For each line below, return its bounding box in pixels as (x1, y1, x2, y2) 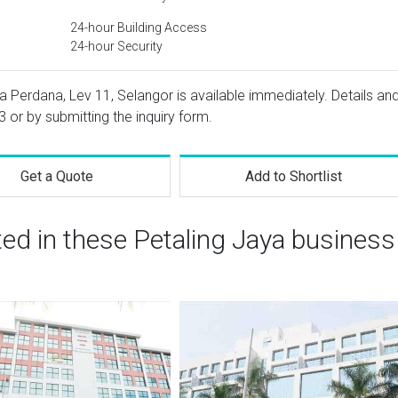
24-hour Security (70, 39, 163, 53)
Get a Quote (20, 168, 93, 185)
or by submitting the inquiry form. (6, 108, 212, 125)
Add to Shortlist (245, 168, 343, 185)
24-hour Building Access (70, 20, 207, 35)
